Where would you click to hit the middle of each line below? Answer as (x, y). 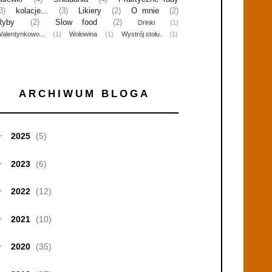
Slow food (76, 22)
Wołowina (83, 34)
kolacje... (32, 11)
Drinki (146, 22)
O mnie (145, 11)
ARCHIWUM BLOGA (84, 93)
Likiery (90, 11)
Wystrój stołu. (141, 34)
